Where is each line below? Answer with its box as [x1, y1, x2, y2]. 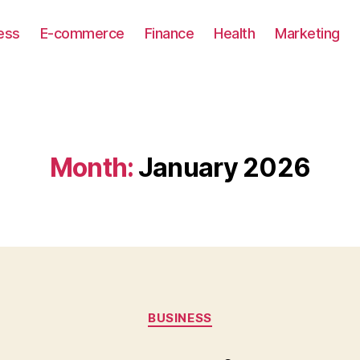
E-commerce [39, 24, 125, 42]
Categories [179, 302, 251, 319]
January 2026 [138, 152, 310, 183]
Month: [50, 152, 133, 183]
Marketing [275, 24, 340, 42]
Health [214, 24, 256, 42]
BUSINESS [148, 310, 212, 325]
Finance [144, 24, 194, 42]
